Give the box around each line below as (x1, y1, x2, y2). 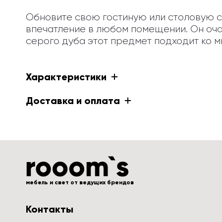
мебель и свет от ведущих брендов (26, 179, 134, 186)
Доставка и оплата (26, 95, 120, 107)
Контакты (26, 203, 73, 215)
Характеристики (26, 71, 107, 83)
